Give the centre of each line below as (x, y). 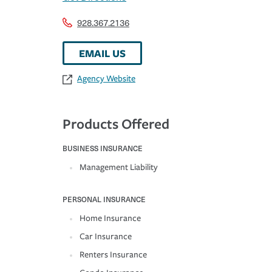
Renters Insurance (113, 255)
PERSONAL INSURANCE (104, 199)
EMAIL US (102, 53)
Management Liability (119, 168)
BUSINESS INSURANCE (103, 148)
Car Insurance (106, 237)
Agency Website (106, 79)
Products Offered (116, 124)
